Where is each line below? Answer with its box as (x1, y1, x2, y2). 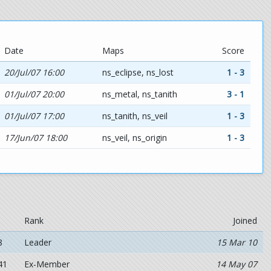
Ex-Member (24, 258, 70, 270)
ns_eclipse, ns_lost (102, 66, 174, 78)
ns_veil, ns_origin (102, 131, 167, 143)
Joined (232, 215, 257, 226)
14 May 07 (215, 258, 257, 270)
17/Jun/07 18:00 (4, 131, 67, 143)
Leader (24, 237, 51, 248)
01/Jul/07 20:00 (4, 88, 64, 100)
